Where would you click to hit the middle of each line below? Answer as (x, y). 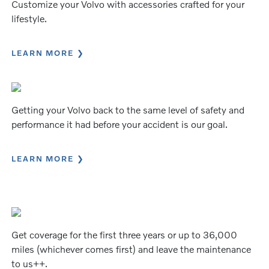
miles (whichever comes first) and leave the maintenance (131, 249)
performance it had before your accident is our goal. (120, 124)
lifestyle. (29, 18)
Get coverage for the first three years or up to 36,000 (125, 234)
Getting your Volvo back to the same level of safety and (128, 109)
